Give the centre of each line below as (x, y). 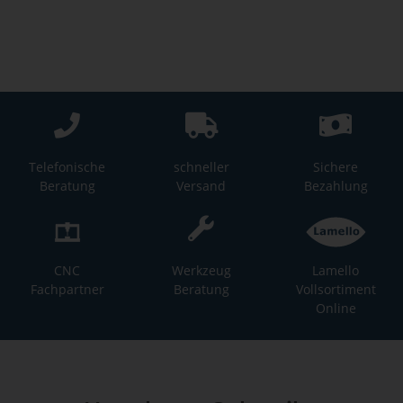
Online (336, 309)
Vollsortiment (336, 290)
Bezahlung (336, 186)
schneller (201, 167)
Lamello (336, 271)
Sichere (336, 167)
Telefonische (67, 167)
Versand (201, 186)
